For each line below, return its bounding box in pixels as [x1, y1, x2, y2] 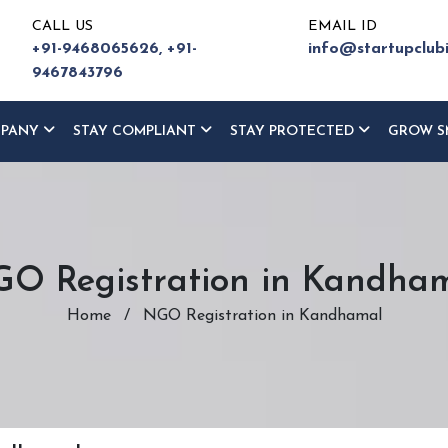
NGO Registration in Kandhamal [142, 308, 382, 324]
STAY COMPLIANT [73, 124, 200, 139]
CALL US [32, 19, 94, 34]
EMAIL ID [307, 19, 377, 34]
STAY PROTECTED [230, 124, 358, 139]
